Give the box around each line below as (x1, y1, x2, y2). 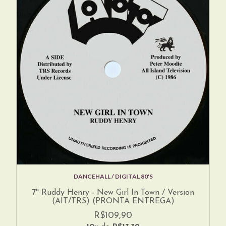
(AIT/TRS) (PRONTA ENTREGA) (51, 197, 175, 206)
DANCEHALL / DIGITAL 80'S (73, 173, 153, 181)
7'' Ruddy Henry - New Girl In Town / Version (32, 189, 194, 197)
